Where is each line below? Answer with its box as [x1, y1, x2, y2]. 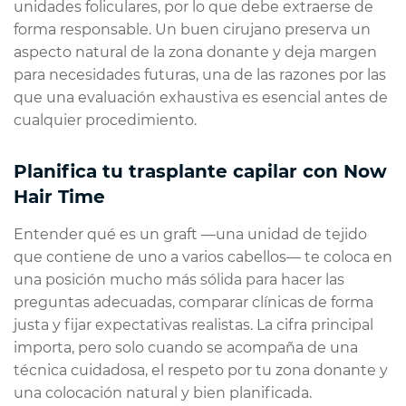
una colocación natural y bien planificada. [14, 384, 312, 402]
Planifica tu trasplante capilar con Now [14, 160, 387, 183]
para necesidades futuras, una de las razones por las [14, 66, 386, 84]
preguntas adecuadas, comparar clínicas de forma [14, 294, 373, 312]
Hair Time [14, 186, 105, 208]
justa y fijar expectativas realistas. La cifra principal [14, 316, 373, 334]
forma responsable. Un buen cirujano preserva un [14, 21, 371, 39]
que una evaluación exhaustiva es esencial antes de [14, 89, 388, 107]
